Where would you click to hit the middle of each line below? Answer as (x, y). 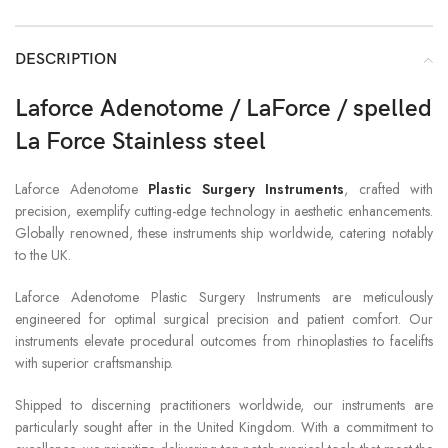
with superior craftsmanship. (94, 362)
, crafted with (388, 188)
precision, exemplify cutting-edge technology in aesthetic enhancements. (224, 210)
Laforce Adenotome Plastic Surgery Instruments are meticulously (224, 296)
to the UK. (43, 254)
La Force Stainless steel (140, 141)
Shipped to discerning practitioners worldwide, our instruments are (224, 404)
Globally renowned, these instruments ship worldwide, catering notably (224, 232)
